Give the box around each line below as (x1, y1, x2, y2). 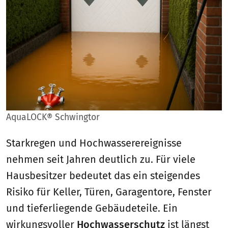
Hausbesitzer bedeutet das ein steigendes (6, 169, 200, 182)
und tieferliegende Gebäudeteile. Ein (6, 202, 178, 214)
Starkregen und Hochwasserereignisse (6, 136, 182, 149)
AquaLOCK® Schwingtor (6, 111, 100, 123)
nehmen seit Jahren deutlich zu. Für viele (6, 153, 195, 165)
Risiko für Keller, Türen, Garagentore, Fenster (6, 185, 212, 198)
